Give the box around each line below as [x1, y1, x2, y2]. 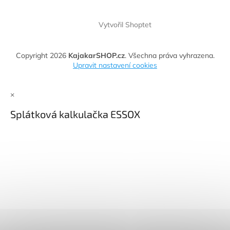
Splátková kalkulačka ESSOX [10, 107, 140, 120]
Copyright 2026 [15, 51, 68, 60]
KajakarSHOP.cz [68, 51, 125, 60]
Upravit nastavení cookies [73, 61, 157, 70]
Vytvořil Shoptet [98, 20, 151, 29]
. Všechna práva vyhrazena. [124, 51, 215, 60]
